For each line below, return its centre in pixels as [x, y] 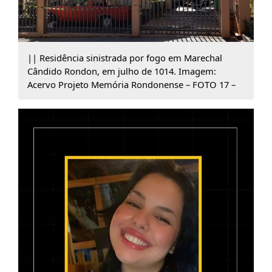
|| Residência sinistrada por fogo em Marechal [124, 57]
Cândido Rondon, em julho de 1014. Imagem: [121, 71]
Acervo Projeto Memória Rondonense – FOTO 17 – [131, 84]
